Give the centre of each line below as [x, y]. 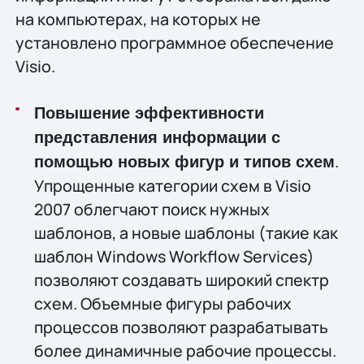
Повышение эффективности [149, 113]
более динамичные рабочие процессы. [185, 350]
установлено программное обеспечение [174, 42]
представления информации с [157, 137]
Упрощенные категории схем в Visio [172, 185]
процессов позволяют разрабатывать [181, 327]
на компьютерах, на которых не [138, 19]
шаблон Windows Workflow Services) [174, 256]
